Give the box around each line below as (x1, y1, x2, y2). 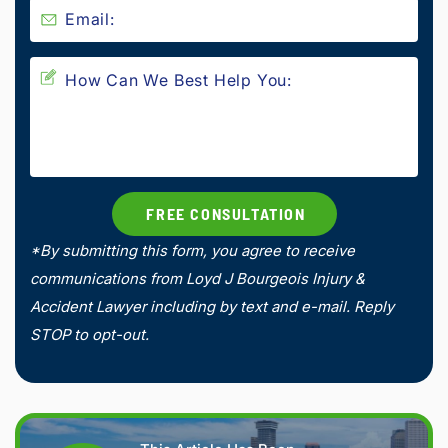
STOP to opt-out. (30, 324, 149, 344)
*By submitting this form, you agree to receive (30, 240, 355, 260)
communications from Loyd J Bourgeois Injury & (30, 268, 365, 288)
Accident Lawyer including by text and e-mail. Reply (30, 296, 394, 316)
